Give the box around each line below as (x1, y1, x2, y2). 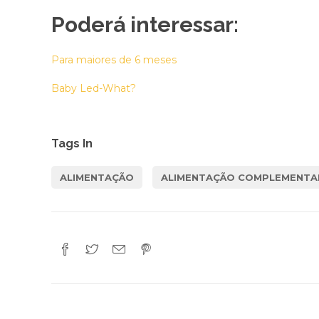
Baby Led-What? (51, 82, 136, 95)
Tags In (51, 137, 93, 150)
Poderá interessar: (51, 12, 239, 37)
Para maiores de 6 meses (51, 53, 177, 66)
